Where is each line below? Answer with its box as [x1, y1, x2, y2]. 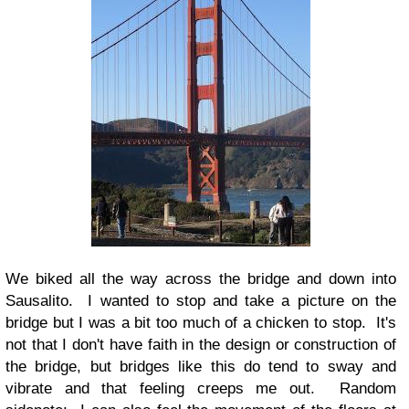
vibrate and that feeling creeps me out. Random [5, 380, 396, 398]
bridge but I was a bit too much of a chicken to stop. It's [5, 314, 396, 332]
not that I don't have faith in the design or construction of [5, 336, 396, 354]
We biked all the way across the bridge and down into [5, 270, 396, 288]
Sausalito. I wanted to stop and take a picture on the [5, 292, 396, 310]
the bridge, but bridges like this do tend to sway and [5, 358, 396, 376]
